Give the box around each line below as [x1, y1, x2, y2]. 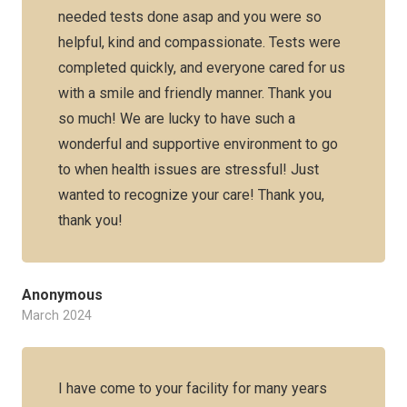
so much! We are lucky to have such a [58, 110, 295, 127]
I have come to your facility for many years [58, 380, 327, 397]
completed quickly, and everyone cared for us [58, 59, 345, 76]
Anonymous [22, 286, 103, 303]
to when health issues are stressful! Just [58, 161, 319, 178]
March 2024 [22, 308, 92, 323]
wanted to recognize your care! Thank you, [58, 186, 324, 203]
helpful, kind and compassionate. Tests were [58, 34, 341, 51]
